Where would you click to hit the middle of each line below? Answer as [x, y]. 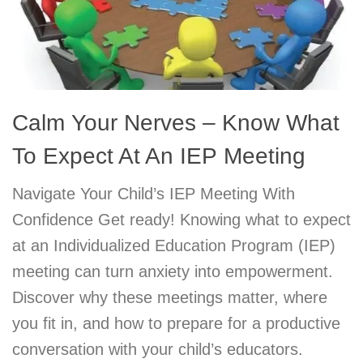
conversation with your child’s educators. [158, 350]
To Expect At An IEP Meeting [159, 156]
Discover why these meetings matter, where [170, 298]
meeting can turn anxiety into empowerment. [173, 272]
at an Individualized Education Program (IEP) [174, 246]
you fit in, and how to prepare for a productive [176, 324]
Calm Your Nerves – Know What [176, 123]
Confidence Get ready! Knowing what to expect [181, 220]
